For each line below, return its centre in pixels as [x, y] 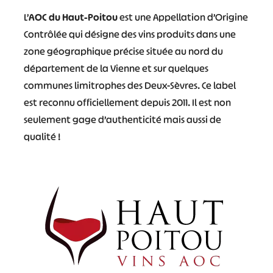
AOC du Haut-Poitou [73, 17]
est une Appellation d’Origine [183, 17]
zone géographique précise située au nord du [123, 51]
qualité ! [42, 136]
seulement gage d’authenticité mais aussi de [122, 119]
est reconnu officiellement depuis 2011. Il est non [127, 102]
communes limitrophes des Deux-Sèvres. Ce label [129, 85]
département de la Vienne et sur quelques [116, 68]
